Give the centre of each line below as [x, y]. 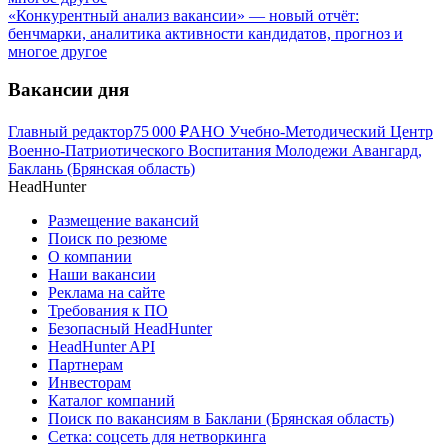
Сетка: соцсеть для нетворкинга [157, 437]
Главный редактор [70, 132]
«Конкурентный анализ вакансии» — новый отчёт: [183, 15]
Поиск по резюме [107, 239]
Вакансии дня [68, 90]
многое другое [57, 51]
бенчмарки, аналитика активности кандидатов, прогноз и [205, 33]
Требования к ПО [108, 311]
